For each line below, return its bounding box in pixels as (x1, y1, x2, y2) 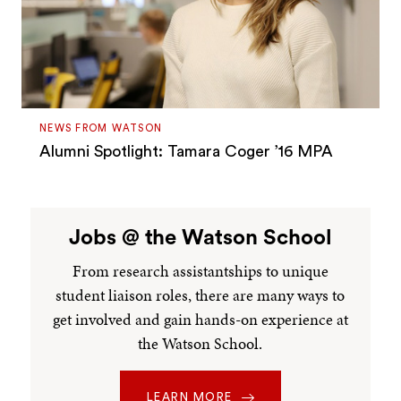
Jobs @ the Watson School (68, 226, 332, 249)
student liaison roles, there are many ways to (55, 284, 346, 307)
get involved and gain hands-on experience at (52, 308, 348, 331)
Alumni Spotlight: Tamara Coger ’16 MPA (39, 142, 334, 159)
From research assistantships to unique (72, 260, 328, 283)
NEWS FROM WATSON (39, 123, 163, 133)
